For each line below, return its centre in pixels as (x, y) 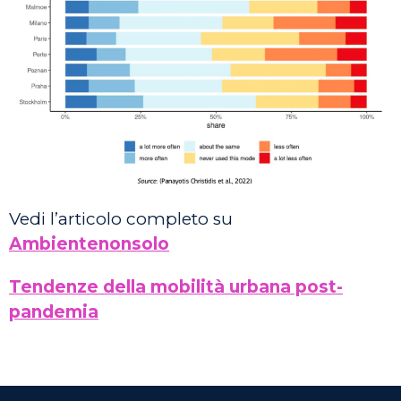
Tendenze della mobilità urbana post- (176, 287)
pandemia (54, 312)
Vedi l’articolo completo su (121, 219)
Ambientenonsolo (89, 244)
